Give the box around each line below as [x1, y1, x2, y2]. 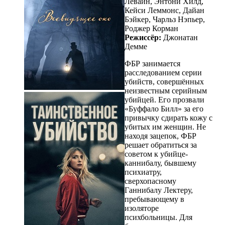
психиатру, [125, 167, 162, 176]
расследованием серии [125, 68, 202, 77]
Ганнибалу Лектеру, [125, 185, 193, 194]
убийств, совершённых [125, 77, 204, 86]
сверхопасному [125, 176, 176, 185]
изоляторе [125, 203, 159, 212]
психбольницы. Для [125, 212, 192, 221]
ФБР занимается [125, 59, 180, 68]
